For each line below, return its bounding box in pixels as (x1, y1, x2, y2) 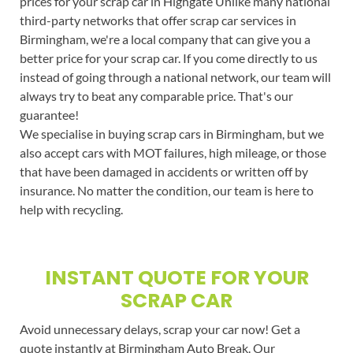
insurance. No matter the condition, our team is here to (19, 182, 314, 198)
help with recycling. (19, 201, 123, 217)
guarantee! (19, 106, 79, 122)
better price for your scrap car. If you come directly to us (19, 50, 318, 65)
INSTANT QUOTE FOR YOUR (44, 263, 309, 292)
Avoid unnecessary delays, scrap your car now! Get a (19, 321, 300, 336)
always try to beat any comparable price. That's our (19, 87, 293, 103)
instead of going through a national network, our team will (19, 69, 331, 84)
